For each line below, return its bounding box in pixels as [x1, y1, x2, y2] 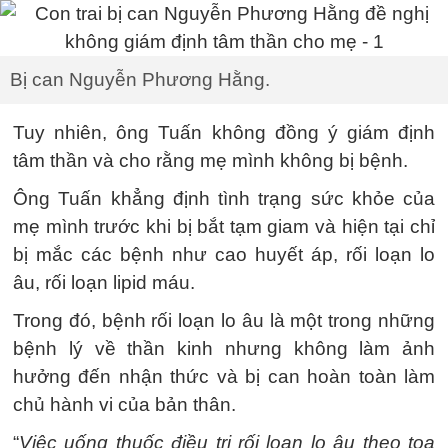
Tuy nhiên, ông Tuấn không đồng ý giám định [13, 122, 435, 143]
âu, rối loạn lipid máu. [13, 272, 195, 293]
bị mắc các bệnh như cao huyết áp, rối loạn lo [13, 244, 435, 265]
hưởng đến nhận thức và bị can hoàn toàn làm [13, 366, 435, 387]
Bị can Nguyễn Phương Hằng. [10, 69, 270, 90]
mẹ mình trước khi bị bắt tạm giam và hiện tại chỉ [13, 216, 435, 237]
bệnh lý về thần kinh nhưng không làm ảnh [13, 338, 435, 359]
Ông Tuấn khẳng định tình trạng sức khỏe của [13, 188, 435, 209]
